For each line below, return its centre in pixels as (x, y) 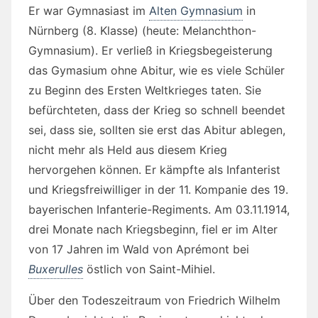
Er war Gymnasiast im (89, 11)
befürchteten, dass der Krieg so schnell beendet (157, 110)
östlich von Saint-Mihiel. (149, 269)
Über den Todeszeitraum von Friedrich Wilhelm (154, 301)
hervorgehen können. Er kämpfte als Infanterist (154, 170)
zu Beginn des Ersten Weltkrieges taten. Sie (145, 91)
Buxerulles (56, 269)
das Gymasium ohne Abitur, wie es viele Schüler (157, 71)
